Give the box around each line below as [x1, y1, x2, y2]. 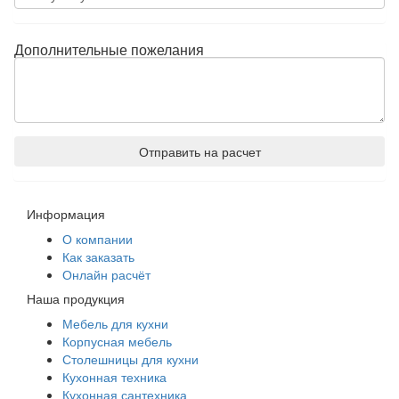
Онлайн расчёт [62, 265, 151, 283]
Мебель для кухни [62, 314, 168, 332]
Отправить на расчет [138, 142, 261, 160]
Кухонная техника [62, 368, 167, 386]
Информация [27, 205, 105, 223]
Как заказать [62, 248, 134, 265]
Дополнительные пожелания [14, 39, 204, 60]
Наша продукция [27, 289, 125, 307]
